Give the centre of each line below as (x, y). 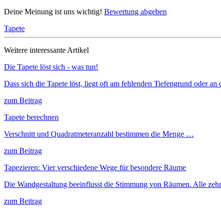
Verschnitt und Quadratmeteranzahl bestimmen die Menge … (99, 134)
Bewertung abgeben (135, 12)
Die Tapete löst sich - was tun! (51, 67)
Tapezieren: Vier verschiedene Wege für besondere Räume (95, 168)
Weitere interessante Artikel (46, 50)
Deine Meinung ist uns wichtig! (54, 12)
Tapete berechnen (31, 117)
